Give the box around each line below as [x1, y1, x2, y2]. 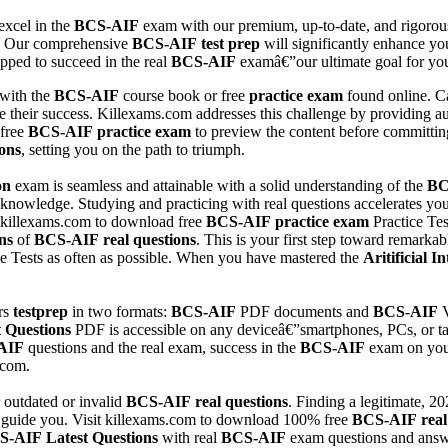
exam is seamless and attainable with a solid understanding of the [11, 176, 427, 194]
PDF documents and [236, 302, 373, 320]
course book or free [119, 86, 249, 104]
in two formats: [68, 302, 171, 320]
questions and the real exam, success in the [24, 338, 300, 356]
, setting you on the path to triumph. [21, 140, 245, 158]
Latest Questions [46, 428, 158, 446]
